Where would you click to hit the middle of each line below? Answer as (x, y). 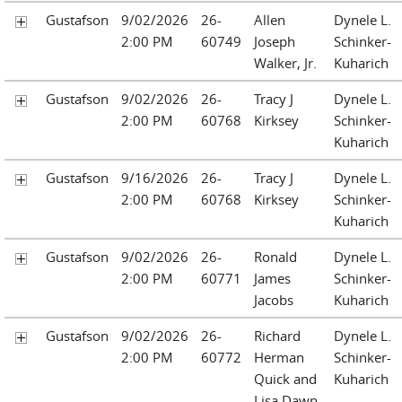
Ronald (275, 256)
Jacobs (274, 299)
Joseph (275, 41)
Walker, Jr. (285, 62)
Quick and (285, 378)
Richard (277, 335)
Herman (279, 357)
